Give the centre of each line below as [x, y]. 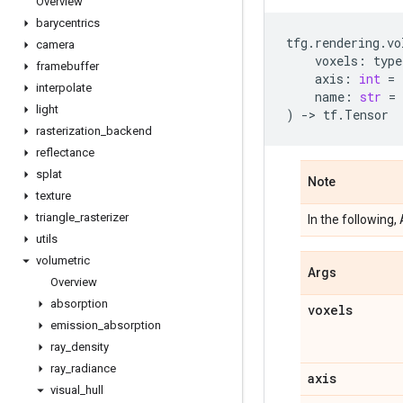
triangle [55, 217]
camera [55, 45]
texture [54, 196]
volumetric [63, 260]
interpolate [64, 88]
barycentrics [68, 23]
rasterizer [104, 217]
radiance [94, 368]
